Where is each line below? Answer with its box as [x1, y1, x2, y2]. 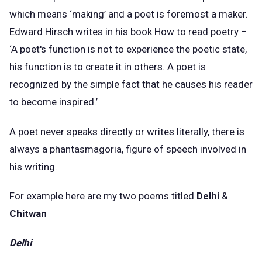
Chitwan [9, 207, 47, 219]
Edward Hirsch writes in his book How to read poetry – [9, 26, 247, 38]
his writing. [9, 160, 57, 173]
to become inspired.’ [9, 96, 98, 108]
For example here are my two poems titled [9, 189, 196, 202]
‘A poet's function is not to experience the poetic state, [9, 43, 247, 56]
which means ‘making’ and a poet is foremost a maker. [9, 8, 248, 20]
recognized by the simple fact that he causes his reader [9, 78, 253, 91]
